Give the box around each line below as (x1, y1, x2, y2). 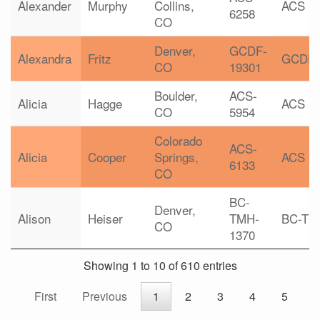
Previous (81, 288, 127, 305)
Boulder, (154, 86, 198, 104)
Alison (18, 209, 51, 227)
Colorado (154, 131, 202, 149)
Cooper (88, 148, 126, 166)
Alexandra (18, 49, 71, 67)
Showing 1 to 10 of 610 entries (83, 257, 237, 274)
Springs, (154, 148, 199, 166)
